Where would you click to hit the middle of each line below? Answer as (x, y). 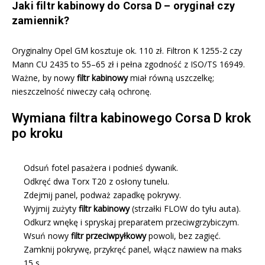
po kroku (38, 134)
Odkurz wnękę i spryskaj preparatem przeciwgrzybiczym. (131, 222)
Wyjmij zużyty (51, 209)
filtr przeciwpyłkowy (109, 236)
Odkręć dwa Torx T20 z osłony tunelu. (96, 182)
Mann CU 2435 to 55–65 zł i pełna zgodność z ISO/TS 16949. (128, 64)
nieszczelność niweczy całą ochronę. (82, 92)
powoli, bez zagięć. (183, 236)
